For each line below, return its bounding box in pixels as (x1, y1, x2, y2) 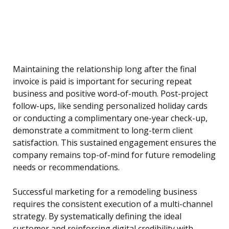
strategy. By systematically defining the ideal (13, 211, 181, 222)
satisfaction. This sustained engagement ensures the (13, 137, 216, 149)
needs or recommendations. (13, 162, 120, 173)
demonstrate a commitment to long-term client (13, 125, 193, 136)
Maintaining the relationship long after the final (13, 63, 196, 75)
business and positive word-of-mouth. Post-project (13, 88, 208, 100)
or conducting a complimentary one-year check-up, (13, 112, 208, 124)
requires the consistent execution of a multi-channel (13, 198, 213, 210)
